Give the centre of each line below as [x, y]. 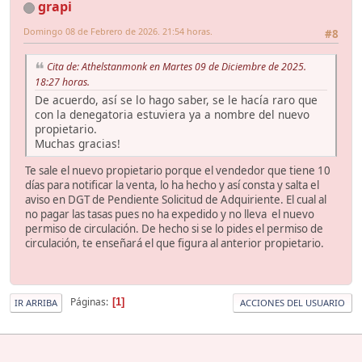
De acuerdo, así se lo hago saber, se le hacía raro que [176, 100]
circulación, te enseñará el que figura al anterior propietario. [175, 244]
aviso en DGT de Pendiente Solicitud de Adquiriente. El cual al [176, 200]
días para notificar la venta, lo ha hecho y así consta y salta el [172, 185]
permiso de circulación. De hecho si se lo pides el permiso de [174, 229]
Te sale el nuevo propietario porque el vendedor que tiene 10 [178, 171]
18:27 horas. [62, 82]
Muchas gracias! [78, 144]
